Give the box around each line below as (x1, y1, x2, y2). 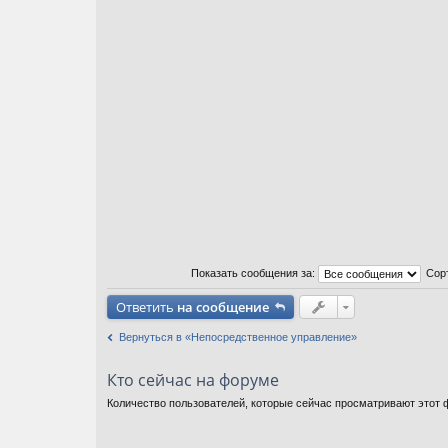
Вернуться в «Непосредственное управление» (119, 330, 357, 343)
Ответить (116, 297, 177, 316)
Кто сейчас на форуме (107, 369, 279, 392)
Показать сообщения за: (191, 266, 318, 279)
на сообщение (177, 297, 269, 316)
